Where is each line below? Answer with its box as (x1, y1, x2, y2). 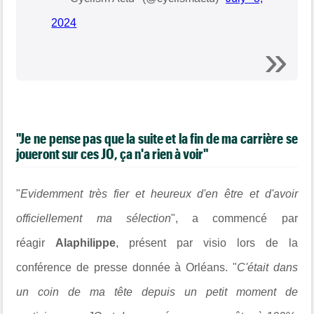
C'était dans (236, 261, 298, 273)
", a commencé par (170, 212, 298, 224)
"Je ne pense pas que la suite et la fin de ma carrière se (16, 130, 298, 146)
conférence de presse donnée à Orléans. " (16, 261, 237, 273)
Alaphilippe (55, 237, 116, 249)
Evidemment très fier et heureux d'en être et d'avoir (20, 188, 298, 200)
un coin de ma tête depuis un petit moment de (16, 286, 298, 298)
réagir (16, 237, 56, 249)
